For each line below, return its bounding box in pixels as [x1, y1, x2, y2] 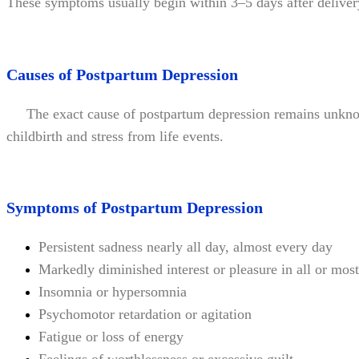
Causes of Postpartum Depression [6, 65, 238, 83]
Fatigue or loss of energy [38, 329, 184, 345]
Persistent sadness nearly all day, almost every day [38, 239, 333, 255]
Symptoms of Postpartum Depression [6, 199, 263, 217]
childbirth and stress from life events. [6, 127, 224, 144]
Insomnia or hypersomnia [38, 284, 187, 300]
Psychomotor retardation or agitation [38, 306, 252, 322]
